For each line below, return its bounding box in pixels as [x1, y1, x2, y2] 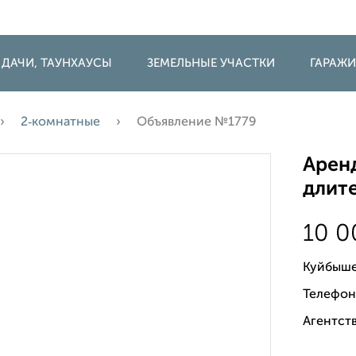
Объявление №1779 [137, 116, 257, 129]
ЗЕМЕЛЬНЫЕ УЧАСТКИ [147, 57, 275, 69]
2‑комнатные [21, 116, 100, 129]
